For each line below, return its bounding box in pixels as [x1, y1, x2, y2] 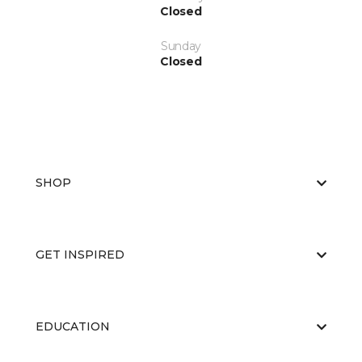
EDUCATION [36, 319, 110, 334]
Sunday [160, 39, 202, 53]
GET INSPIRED [36, 247, 124, 262]
